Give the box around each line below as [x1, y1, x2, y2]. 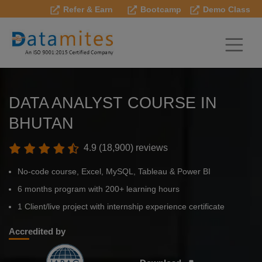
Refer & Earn [61, 5, 113, 14]
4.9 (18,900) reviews [81, 143, 168, 153]
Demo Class [201, 5, 250, 14]
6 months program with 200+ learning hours [18, 184, 180, 194]
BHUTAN [9, 114, 74, 132]
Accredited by [9, 226, 65, 237]
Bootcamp [138, 5, 181, 14]
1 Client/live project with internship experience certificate [18, 202, 225, 212]
